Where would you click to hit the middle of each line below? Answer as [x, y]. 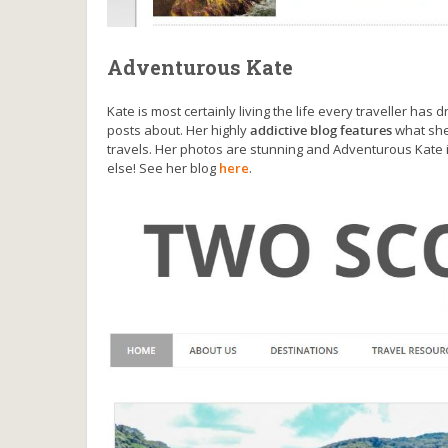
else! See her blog [163, 168]
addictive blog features [321, 130]
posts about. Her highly [178, 130]
